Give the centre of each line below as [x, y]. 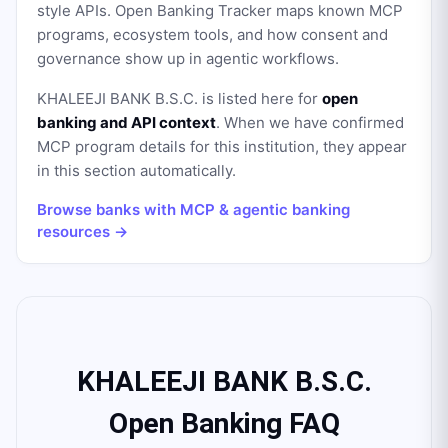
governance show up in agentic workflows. [188, 58]
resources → [82, 231]
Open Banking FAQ [224, 423]
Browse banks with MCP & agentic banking [193, 209]
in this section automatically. [136, 170]
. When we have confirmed [310, 122]
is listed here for [260, 98]
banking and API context [126, 122]
